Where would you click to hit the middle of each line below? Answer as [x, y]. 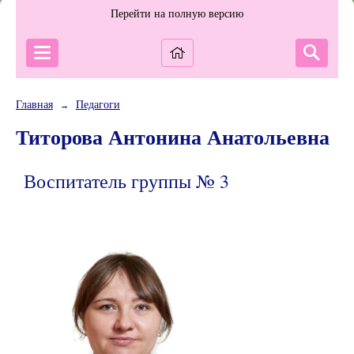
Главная [34, 104]
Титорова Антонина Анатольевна [173, 136]
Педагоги [98, 104]
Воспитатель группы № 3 [126, 181]
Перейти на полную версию [177, 14]
